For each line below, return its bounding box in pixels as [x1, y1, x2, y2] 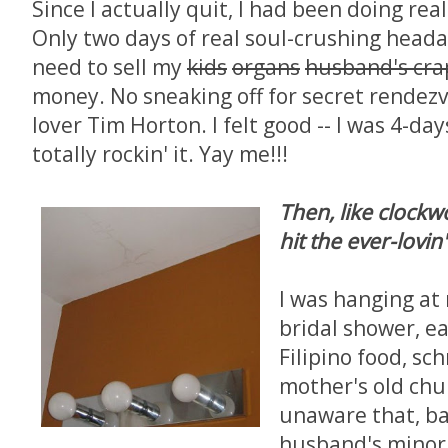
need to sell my [32, 53, 187, 81]
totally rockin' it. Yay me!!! [32, 140, 288, 168]
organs [232, 53, 300, 81]
